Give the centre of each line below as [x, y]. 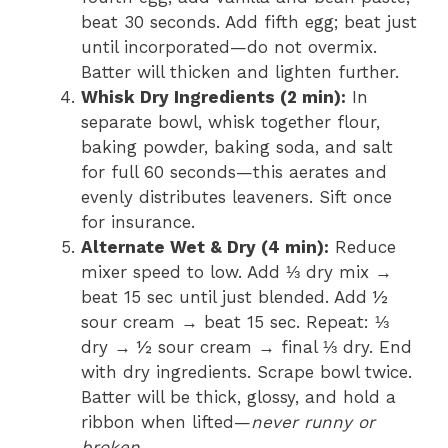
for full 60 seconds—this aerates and [234, 172]
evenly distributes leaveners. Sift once [236, 197]
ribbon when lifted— [166, 422]
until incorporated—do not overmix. [229, 47]
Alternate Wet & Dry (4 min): [205, 247]
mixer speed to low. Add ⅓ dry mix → [236, 272]
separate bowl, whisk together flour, [230, 122]
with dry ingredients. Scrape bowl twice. [246, 372]
